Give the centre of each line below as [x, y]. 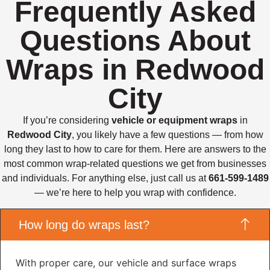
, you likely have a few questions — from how [167, 134]
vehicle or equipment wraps [174, 120]
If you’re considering [67, 120]
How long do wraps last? [84, 225]
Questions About [135, 40]
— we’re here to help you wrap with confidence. [135, 192]
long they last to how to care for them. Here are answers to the [135, 149]
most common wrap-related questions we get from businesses [135, 163]
